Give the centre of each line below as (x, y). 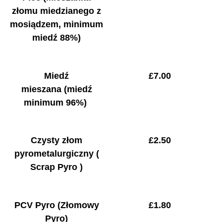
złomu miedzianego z (57, 11)
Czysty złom (57, 140)
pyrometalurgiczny (55, 154)
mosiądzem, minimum (57, 25)
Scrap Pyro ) (57, 167)
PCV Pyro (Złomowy (56, 205)
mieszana (42, 89)
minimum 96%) (55, 102)
